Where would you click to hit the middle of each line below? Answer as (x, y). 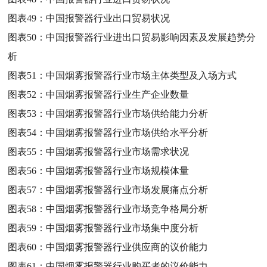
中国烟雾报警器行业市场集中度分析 (122, 228)
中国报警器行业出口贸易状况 (108, 18)
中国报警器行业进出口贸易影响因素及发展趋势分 (151, 37)
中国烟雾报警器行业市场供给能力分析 (127, 113)
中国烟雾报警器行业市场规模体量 (118, 170)
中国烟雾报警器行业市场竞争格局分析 (127, 209)
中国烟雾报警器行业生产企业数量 (118, 94)
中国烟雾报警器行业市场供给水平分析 (127, 132)
